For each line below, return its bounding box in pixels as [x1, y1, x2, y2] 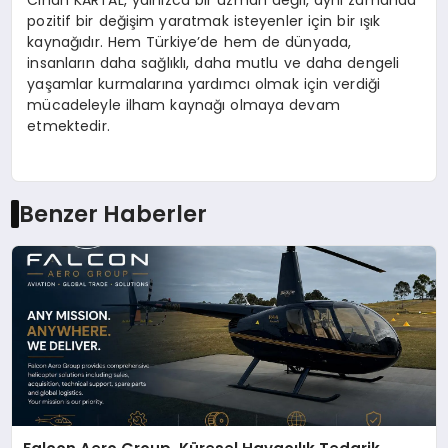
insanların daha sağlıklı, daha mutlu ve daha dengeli [27, 53, 400, 74]
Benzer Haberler [18, 197, 207, 230]
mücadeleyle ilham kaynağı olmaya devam [27, 95, 340, 116]
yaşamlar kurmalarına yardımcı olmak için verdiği [27, 74, 381, 95]
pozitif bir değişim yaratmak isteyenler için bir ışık [27, 11, 381, 32]
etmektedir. [27, 116, 110, 137]
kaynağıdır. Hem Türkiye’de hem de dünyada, [27, 32, 352, 53]
